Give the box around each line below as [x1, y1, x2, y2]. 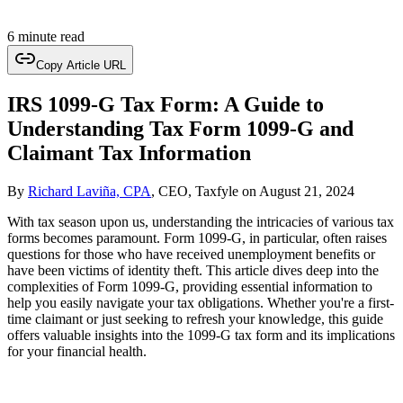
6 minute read [7, 28, 85, 44]
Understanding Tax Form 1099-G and [7, 116, 354, 140]
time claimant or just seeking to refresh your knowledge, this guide [7, 310, 383, 327]
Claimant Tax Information [7, 140, 251, 165]
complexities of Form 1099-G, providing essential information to [7, 278, 372, 294]
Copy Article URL [36, 58, 126, 72]
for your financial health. [7, 343, 147, 359]
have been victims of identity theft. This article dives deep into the [7, 262, 379, 278]
